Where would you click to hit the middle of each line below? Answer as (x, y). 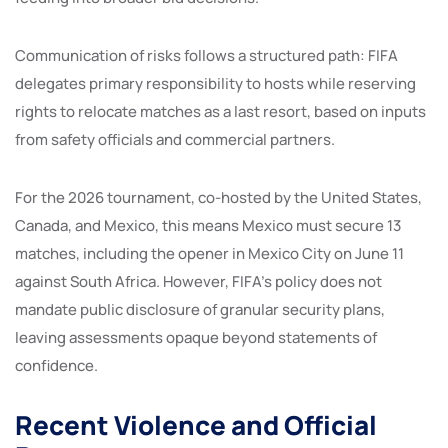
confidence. (56, 365)
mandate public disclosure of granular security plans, (200, 309)
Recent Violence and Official (196, 424)
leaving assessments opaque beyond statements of (196, 337)
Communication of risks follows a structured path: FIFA (206, 55)
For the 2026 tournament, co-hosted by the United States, (218, 197)
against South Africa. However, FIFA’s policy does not (198, 281)
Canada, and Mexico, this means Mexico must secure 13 (208, 225)
